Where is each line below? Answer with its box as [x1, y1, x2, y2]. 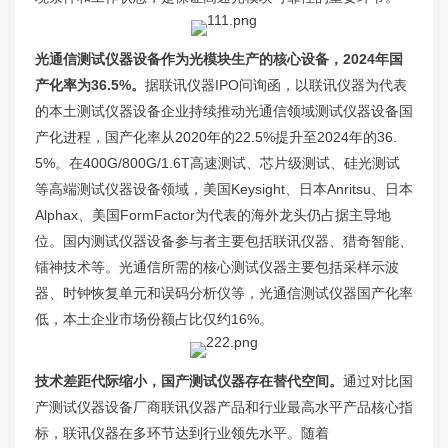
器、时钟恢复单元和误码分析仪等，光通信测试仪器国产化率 [35, 284, 413, 301]
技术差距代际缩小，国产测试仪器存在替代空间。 [35, 372, 343, 389]
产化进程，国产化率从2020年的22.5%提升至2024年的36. [35, 128, 397, 145]
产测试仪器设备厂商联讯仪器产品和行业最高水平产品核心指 [35, 398, 413, 415]
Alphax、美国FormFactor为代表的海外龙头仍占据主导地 [35, 206, 391, 223]
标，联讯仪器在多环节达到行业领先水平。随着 [35, 424, 329, 441]
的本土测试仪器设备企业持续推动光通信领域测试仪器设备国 [35, 102, 413, 119]
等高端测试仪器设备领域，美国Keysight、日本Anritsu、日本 [35, 180, 413, 197]
